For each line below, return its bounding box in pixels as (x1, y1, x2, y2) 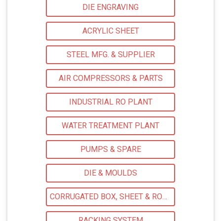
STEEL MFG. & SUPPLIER (66, 50, 155, 60)
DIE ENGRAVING (82, 2, 139, 12)
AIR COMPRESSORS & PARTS (58, 74, 163, 83)
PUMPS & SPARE (80, 145, 141, 154)
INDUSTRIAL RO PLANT (69, 97, 152, 107)
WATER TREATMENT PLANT (62, 121, 159, 131)
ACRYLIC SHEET (82, 26, 139, 36)
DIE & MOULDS (84, 168, 137, 178)
